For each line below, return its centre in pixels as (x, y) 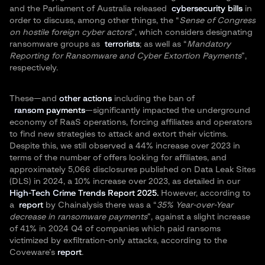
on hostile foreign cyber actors (70, 33)
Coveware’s (33, 253)
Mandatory (209, 44)
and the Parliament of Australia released (88, 9)
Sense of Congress (217, 21)
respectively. (34, 68)
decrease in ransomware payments (78, 217)
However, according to (205, 193)
